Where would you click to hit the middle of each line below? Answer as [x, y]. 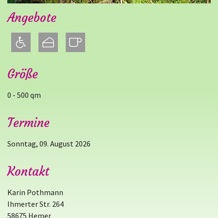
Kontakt [28, 172]
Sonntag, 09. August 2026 [49, 144]
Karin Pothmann [35, 192]
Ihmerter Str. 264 [36, 204]
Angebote [32, 18]
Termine [28, 123]
